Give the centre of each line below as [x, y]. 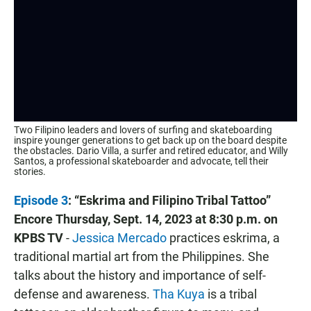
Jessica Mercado [119, 237]
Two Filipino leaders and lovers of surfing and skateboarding [143, 129]
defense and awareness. [83, 294]
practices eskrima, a [223, 237]
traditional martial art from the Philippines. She [142, 256]
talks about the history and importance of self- [140, 275]
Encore [33, 219]
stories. [30, 171]
